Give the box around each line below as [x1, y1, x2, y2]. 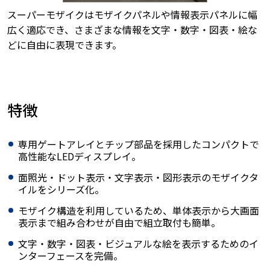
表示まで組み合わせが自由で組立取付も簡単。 [18, 215, 221, 230]
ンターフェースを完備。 [18, 248, 123, 263]
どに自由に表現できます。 [7, 37, 122, 52]
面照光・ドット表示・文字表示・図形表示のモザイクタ [18, 170, 259, 185]
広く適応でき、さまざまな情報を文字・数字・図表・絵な [7, 22, 257, 37]
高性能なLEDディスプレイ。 [18, 149, 141, 164]
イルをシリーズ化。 [18, 182, 104, 197]
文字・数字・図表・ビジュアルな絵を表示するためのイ [18, 236, 259, 251]
